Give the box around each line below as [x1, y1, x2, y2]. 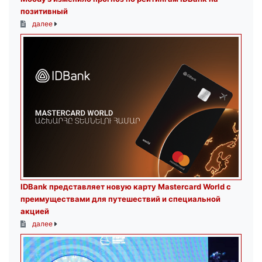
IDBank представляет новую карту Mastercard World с [20, 182, 231, 192]
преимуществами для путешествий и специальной [20, 194, 220, 204]
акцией [20, 206, 49, 216]
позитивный [20, 6, 68, 16]
